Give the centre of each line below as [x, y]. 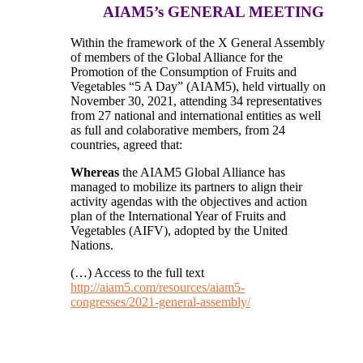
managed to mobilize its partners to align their [186, 187]
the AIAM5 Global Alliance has [202, 173]
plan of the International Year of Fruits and [178, 216]
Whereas [95, 173]
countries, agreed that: [126, 145]
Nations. [92, 246]
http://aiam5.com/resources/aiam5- [158, 288]
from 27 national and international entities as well [196, 116]
